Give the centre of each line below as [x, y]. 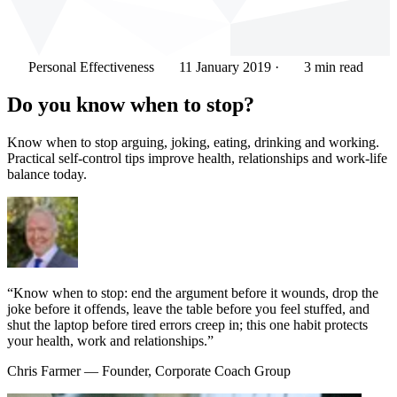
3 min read [332, 67]
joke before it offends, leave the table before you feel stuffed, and [188, 308]
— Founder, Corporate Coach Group [187, 370]
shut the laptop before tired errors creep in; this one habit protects [187, 324]
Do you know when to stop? [131, 104]
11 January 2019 [225, 67]
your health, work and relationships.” [110, 340]
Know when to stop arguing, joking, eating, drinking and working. [193, 142]
